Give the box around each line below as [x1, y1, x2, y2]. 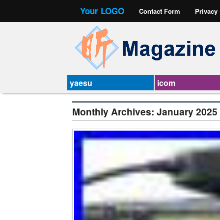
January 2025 [157, 104, 218, 118]
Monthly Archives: [72, 104, 157, 118]
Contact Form [139, 6, 180, 16]
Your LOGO [80, 5, 124, 17]
